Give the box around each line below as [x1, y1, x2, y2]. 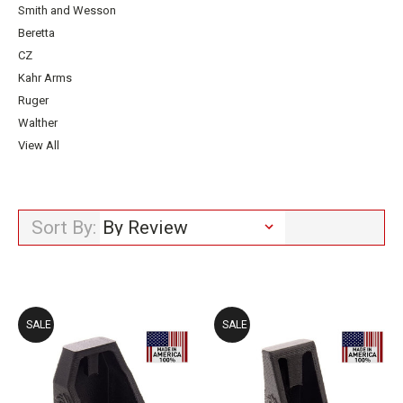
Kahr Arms [18, 71, 72, 85]
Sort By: [31, 217, 96, 238]
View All [18, 139, 59, 152]
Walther [18, 116, 58, 130]
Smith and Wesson [18, 4, 116, 17]
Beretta [18, 26, 55, 40]
